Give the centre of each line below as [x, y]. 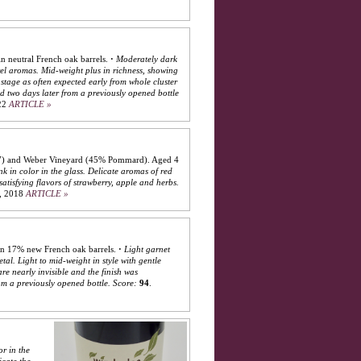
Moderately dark [147, 59]
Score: [125, 283]
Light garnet [147, 249]
